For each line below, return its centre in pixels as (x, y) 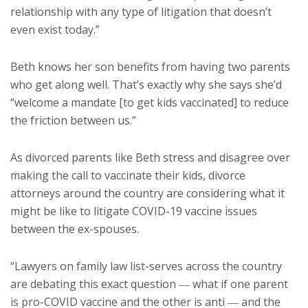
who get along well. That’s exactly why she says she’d (146, 85)
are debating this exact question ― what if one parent (149, 284)
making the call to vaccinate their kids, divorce (128, 176)
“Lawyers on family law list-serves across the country (146, 266)
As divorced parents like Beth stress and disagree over (150, 158)
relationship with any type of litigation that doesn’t (141, 12)
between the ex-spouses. (75, 229)
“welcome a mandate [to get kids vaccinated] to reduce (150, 103)
